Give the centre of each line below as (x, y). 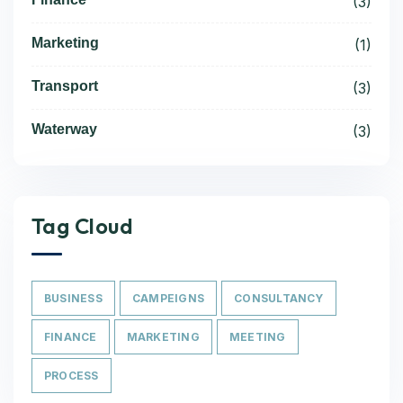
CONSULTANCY (279, 298)
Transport (65, 86)
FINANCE (71, 337)
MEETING (257, 337)
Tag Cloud (83, 226)
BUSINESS (73, 298)
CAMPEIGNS (168, 298)
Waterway (64, 129)
